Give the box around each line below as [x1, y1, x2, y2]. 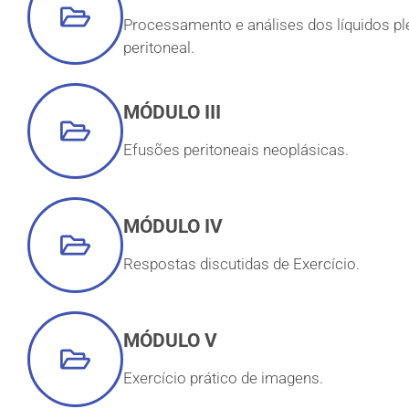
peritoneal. [123, 37, 194, 57]
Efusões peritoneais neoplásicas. [123, 141, 349, 160]
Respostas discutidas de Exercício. [123, 255, 360, 274]
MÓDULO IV [123, 215, 223, 237]
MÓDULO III [123, 100, 221, 123]
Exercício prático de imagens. [123, 369, 323, 388]
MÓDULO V [123, 329, 217, 351]
